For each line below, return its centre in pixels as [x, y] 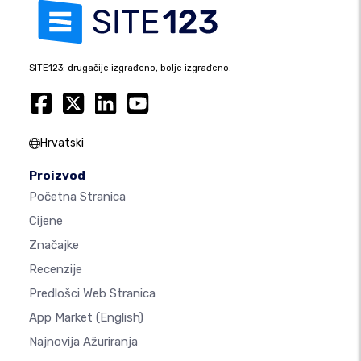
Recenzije [56, 270]
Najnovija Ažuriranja [83, 342]
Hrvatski [62, 143]
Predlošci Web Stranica [92, 294]
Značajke [54, 245]
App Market [62, 318]
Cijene [46, 221]
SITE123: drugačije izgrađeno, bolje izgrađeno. [130, 68]
